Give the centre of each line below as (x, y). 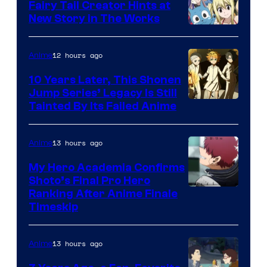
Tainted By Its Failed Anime (103, 106)
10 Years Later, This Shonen (105, 80)
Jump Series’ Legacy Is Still (103, 93)
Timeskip (53, 207)
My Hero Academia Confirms (107, 167)
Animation (213, 248)
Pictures (209, 68)
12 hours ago (77, 55)
